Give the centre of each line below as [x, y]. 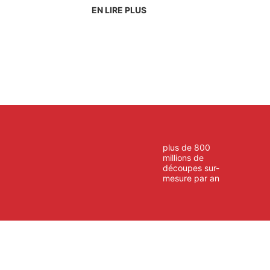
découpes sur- [191, 168]
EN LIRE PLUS [119, 10]
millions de [183, 157]
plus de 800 [186, 147]
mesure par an [191, 178]
